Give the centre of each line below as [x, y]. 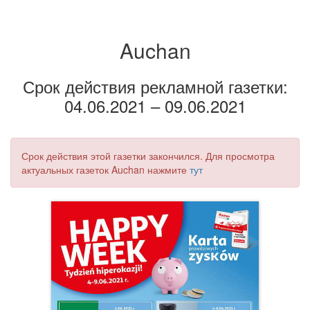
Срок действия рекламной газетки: [155, 86]
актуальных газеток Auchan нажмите [106, 170]
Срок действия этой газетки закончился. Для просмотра [148, 156]
